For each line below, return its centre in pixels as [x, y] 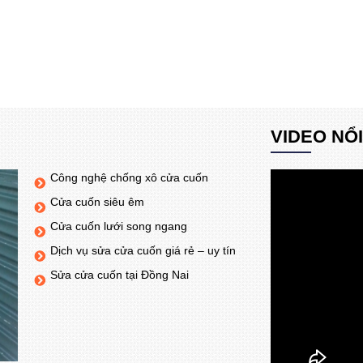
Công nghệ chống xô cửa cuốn [130, 178]
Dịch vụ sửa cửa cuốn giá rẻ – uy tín [143, 251]
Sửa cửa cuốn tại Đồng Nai [120, 275]
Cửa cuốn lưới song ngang [119, 226]
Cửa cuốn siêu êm [98, 202]
